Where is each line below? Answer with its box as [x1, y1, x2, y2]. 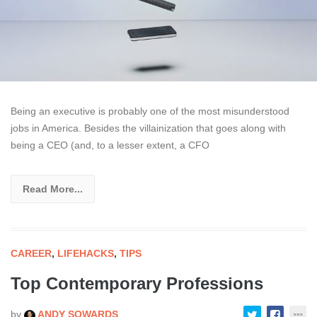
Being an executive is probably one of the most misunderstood [11, 105, 289, 117]
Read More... [23, 183, 83, 195]
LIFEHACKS [57, 248, 114, 260]
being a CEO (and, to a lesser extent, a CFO [11, 139, 209, 151]
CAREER [11, 248, 52, 260]
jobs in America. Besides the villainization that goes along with [11, 122, 286, 134]
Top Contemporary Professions [11, 274, 263, 294]
